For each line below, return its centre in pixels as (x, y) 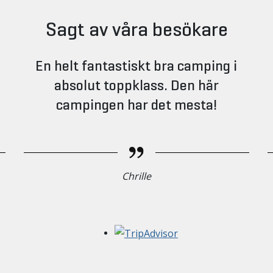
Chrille (136, 176)
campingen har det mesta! (136, 105)
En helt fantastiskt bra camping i (136, 66)
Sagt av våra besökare (136, 29)
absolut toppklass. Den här (136, 85)
